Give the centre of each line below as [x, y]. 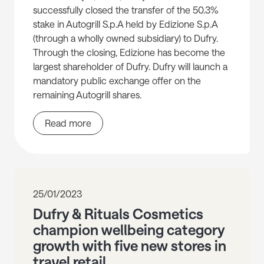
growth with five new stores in [130, 246]
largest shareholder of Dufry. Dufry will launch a [130, 67]
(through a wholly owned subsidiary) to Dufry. [126, 38]
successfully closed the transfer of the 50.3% [126, 10]
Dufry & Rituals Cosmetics [118, 214]
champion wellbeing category [129, 230]
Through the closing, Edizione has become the [129, 52]
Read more [68, 123]
